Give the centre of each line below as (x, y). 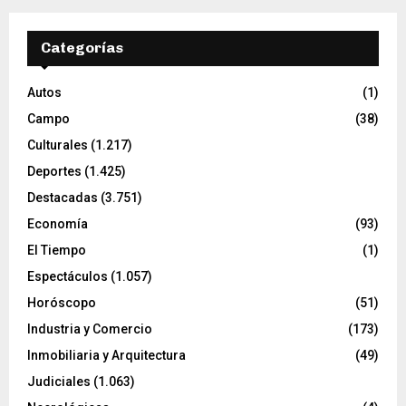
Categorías (82, 47)
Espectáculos (68, 276)
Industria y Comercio (90, 329)
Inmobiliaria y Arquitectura (106, 355)
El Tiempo (57, 250)
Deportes (54, 171)
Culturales (58, 145)
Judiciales (59, 381)
